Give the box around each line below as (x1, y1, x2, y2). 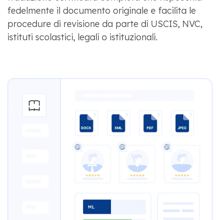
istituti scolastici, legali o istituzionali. (7, 31, 158, 43)
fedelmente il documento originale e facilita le (7, 4, 196, 16)
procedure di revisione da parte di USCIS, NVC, (7, 18, 202, 29)
